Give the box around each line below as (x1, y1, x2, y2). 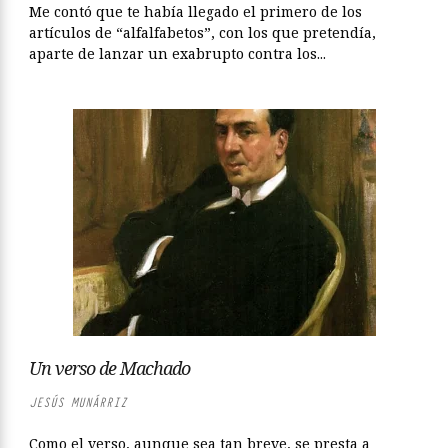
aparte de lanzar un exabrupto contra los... (29, 44, 326, 63)
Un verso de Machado (29, 356, 190, 380)
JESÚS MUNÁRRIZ (29, 394, 127, 411)
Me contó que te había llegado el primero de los (29, 2, 362, 21)
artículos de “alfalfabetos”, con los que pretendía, (29, 23, 376, 42)
